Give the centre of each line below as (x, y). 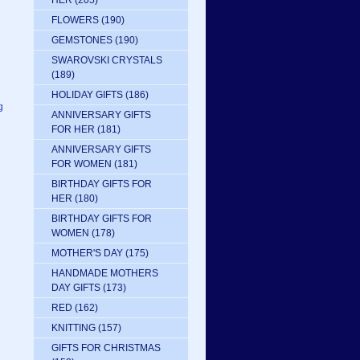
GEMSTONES (82, 40)
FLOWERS (75, 20)
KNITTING (74, 328)
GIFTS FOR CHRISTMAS (106, 348)
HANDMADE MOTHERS (105, 273)
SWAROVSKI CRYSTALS (107, 60)
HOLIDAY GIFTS (87, 95)
